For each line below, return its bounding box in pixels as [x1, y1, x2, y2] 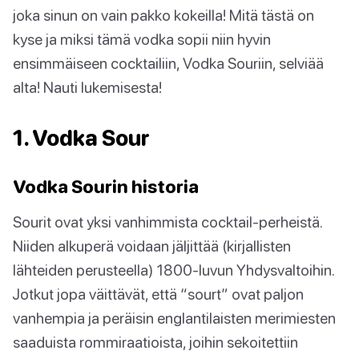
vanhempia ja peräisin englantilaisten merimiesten [13, 309, 336, 328]
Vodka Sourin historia [13, 175, 199, 198]
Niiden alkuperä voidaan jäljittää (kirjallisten [13, 236, 291, 256]
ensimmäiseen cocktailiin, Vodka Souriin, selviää [13, 54, 324, 73]
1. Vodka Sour [13, 125, 150, 151]
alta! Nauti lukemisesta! [13, 78, 162, 97]
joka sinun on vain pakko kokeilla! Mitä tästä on [13, 6, 314, 25]
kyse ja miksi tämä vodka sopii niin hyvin [13, 30, 271, 49]
